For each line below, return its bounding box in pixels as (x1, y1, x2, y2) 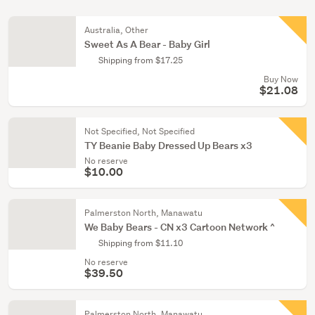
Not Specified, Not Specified (84, 125, 195, 137)
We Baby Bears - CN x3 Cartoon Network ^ (84, 220, 275, 233)
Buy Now (264, 73, 298, 85)
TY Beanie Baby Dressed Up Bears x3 (84, 139, 252, 152)
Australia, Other (84, 24, 148, 36)
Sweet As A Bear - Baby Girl (84, 37, 210, 51)
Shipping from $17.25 (98, 54, 183, 66)
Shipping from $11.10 (98, 237, 183, 249)
